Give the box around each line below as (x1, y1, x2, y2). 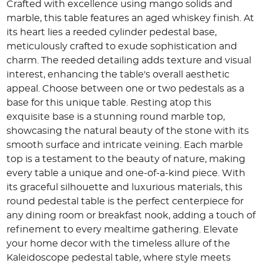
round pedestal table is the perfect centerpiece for (6, 197, 244, 207)
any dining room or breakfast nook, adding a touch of (6, 211, 256, 221)
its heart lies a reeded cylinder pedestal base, (6, 28, 217, 38)
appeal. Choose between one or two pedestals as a (6, 84, 245, 94)
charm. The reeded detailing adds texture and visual (6, 56, 252, 66)
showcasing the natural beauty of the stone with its (6, 126, 249, 136)
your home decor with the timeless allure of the (6, 239, 231, 249)
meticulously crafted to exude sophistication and (6, 42, 238, 52)
